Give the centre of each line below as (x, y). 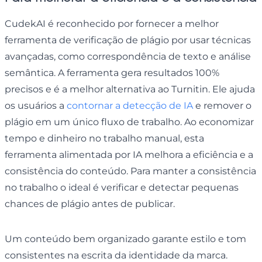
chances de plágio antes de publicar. (91, 204)
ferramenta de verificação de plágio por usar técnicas (128, 40)
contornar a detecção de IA (130, 105)
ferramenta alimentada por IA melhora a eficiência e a (129, 154)
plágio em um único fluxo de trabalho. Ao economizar (129, 122)
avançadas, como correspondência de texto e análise (128, 56)
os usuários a (36, 105)
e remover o (222, 105)
